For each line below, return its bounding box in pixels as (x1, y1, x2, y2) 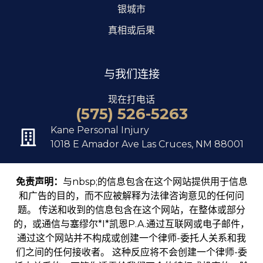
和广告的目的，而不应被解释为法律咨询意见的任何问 (19, 190, 244, 201)
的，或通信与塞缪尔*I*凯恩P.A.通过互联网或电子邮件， (14, 218, 249, 230)
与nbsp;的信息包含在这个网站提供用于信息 (62, 176, 248, 187)
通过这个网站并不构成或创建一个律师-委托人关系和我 (17, 232, 246, 244)
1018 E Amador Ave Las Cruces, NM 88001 (50, 138, 244, 150)
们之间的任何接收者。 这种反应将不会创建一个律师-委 (16, 246, 247, 258)
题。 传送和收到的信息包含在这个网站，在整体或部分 (18, 204, 245, 215)
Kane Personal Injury (50, 124, 149, 136)
